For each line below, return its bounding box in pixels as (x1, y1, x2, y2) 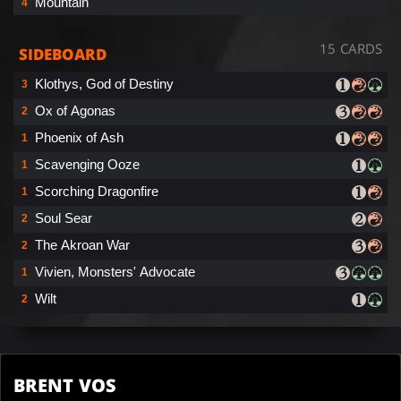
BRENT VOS (13, 372, 116, 397)
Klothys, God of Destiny (35, 75, 174, 91)
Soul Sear (35, 209, 92, 226)
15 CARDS (320, 38, 382, 57)
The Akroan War (35, 236, 130, 252)
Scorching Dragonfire (35, 183, 158, 199)
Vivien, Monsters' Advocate (35, 263, 195, 279)
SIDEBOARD (19, 43, 107, 64)
